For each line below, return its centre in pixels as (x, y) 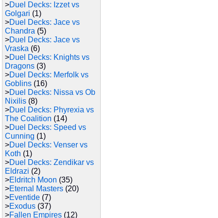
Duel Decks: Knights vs (49, 57)
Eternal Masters (36, 189)
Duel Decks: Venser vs (48, 145)
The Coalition (28, 118)
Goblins (18, 83)
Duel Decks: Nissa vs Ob (52, 92)
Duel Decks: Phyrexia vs (52, 110)
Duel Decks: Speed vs (48, 127)
